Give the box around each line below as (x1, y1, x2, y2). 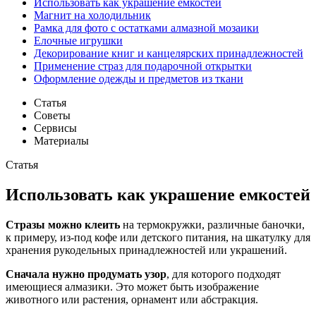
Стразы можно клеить (6, 218, 120, 231)
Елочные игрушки (34, 34, 123, 47)
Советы (34, 109, 71, 121)
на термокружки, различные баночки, (120, 218, 305, 231)
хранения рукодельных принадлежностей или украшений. (6, 243, 287, 256)
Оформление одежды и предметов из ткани (34, 72, 243, 85)
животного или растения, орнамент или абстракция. (6, 293, 258, 305)
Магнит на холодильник (34, 8, 151, 21)
